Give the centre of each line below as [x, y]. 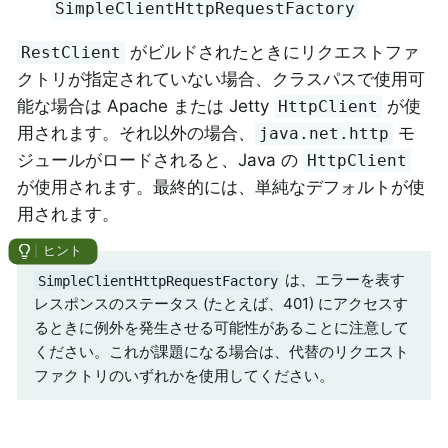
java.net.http [324, 133]
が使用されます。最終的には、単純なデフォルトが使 [221, 186]
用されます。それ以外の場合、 [136, 132]
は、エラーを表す [343, 280]
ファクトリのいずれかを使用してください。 [184, 376]
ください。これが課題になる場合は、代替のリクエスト [221, 352]
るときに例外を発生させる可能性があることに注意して [221, 328]
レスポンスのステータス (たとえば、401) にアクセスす [221, 304]
